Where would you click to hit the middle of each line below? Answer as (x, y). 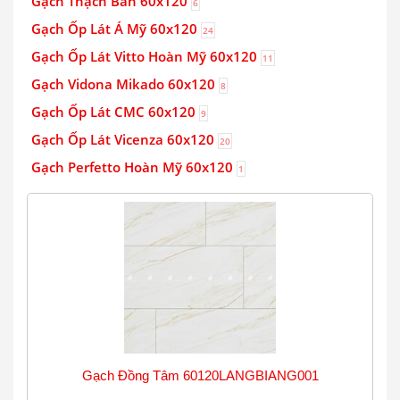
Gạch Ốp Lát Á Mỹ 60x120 (116, 29)
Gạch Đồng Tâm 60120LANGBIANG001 (200, 375)
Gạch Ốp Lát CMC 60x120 (115, 112)
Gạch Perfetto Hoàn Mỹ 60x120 (134, 167)
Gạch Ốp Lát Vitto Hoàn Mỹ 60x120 (146, 56)
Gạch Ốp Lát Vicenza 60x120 (125, 139)
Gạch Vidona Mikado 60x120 (125, 84)
